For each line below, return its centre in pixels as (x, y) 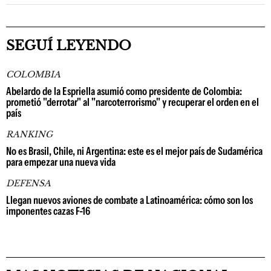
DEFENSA (28, 183)
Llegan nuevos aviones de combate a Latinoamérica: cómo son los (129, 200)
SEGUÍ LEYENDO (69, 46)
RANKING (29, 134)
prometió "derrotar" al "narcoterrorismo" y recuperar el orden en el (132, 102)
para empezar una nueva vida (61, 162)
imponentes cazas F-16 (48, 211)
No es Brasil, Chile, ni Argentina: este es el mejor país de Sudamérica (134, 151)
